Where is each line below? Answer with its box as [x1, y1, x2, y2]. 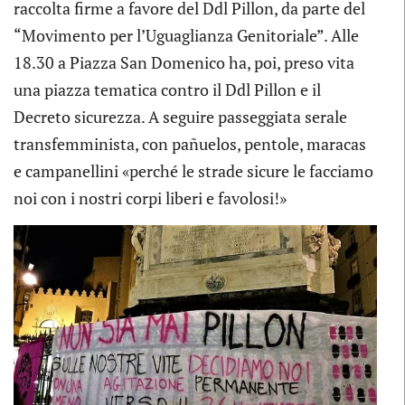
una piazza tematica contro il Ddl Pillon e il [14, 78, 321, 100]
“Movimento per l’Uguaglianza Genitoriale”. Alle [14, 24, 359, 46]
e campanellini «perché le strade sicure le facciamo [14, 159, 373, 182]
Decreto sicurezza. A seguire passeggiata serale [14, 105, 347, 127]
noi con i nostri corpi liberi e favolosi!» [14, 186, 287, 209]
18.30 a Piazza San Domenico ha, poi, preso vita [14, 51, 354, 73]
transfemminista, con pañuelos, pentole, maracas [14, 132, 366, 155]
